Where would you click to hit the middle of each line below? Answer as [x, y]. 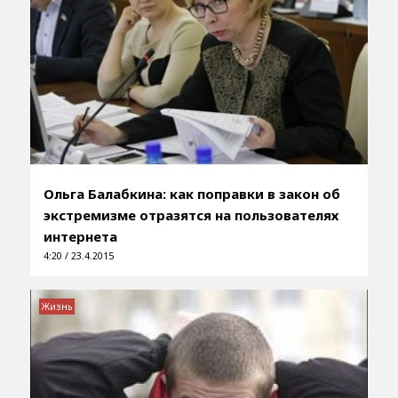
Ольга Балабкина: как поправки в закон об [191, 194]
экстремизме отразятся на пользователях [191, 215]
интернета [80, 237]
